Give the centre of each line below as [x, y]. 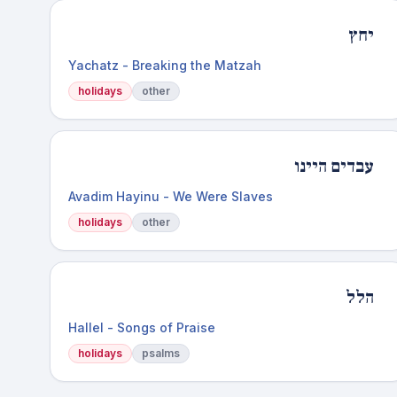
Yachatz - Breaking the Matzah [165, 65]
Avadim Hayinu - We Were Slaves [171, 196]
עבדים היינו [334, 167]
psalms [161, 353]
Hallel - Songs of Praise [142, 327]
